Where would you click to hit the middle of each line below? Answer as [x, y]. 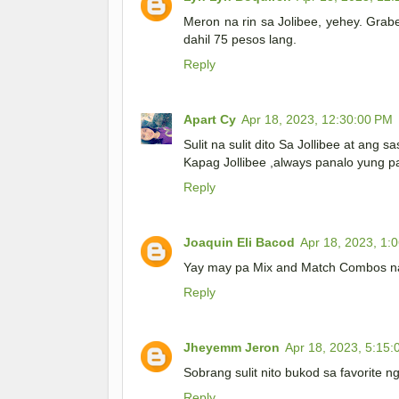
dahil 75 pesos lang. [240, 40]
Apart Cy [210, 120]
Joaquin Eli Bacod [239, 243]
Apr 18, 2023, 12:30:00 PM [317, 120]
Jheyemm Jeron [232, 348]
